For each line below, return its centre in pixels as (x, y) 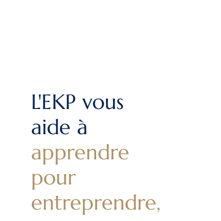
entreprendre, (96, 203)
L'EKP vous (77, 102)
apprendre (80, 152)
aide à (59, 127)
